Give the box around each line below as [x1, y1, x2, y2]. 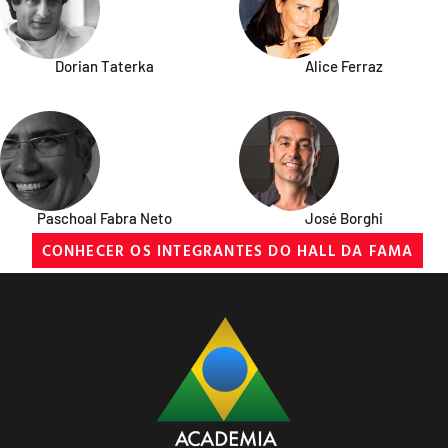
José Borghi [304, 208, 383, 227]
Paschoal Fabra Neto [37, 208, 172, 227]
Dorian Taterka [55, 56, 154, 75]
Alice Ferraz [304, 56, 383, 75]
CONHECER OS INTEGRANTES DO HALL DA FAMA [41, 238, 414, 262]
